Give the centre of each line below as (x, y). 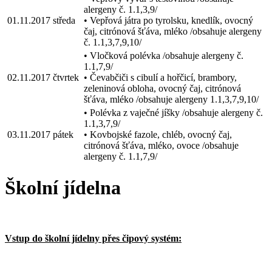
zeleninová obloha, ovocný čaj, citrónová (162, 88)
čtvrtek (66, 77)
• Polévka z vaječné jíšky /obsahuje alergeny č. (173, 112)
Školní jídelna (63, 188)
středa (64, 20)
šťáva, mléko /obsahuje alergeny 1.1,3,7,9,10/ (171, 99)
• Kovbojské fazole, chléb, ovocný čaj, (158, 134)
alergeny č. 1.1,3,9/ (121, 9)
